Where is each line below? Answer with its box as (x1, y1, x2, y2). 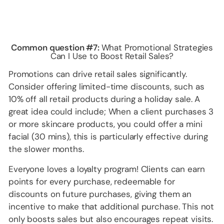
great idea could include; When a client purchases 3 (8, 106, 214, 117)
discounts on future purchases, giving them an (8, 188, 192, 200)
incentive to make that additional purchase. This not (8, 201, 214, 212)
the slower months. (8, 143, 84, 155)
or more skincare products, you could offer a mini (8, 118, 202, 130)
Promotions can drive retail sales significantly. (8, 68, 187, 80)
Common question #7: (10, 42, 101, 53)
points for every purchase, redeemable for (8, 176, 175, 187)
